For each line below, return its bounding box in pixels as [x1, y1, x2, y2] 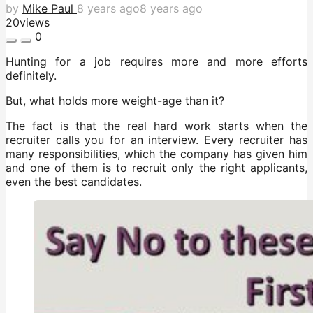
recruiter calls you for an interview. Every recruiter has [6, 132, 307, 147]
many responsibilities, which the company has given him [6, 146, 307, 161]
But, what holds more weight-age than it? [6, 93, 224, 108]
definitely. [6, 68, 57, 82]
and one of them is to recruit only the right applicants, [6, 160, 307, 175]
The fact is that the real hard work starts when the [6, 118, 307, 133]
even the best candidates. [6, 174, 142, 189]
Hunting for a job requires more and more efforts [6, 54, 307, 68]
